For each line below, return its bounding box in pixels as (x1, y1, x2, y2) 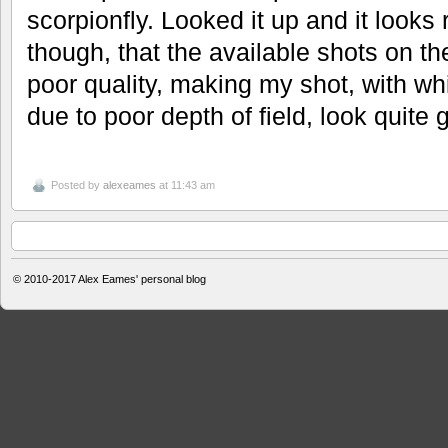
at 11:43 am (156, 178, 215, 191)
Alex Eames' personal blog (78, 273, 206, 286)
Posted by (51, 178, 103, 191)
